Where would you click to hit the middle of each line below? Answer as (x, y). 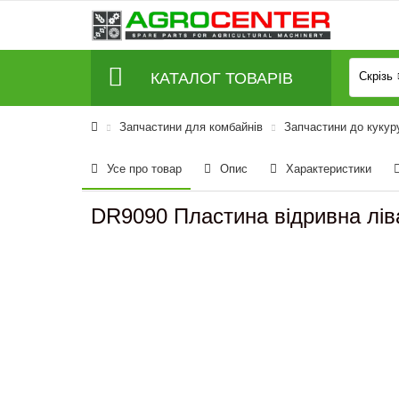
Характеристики (329, 169)
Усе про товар (144, 169)
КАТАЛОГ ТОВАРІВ (222, 78)
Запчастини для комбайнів (191, 127)
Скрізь (376, 77)
